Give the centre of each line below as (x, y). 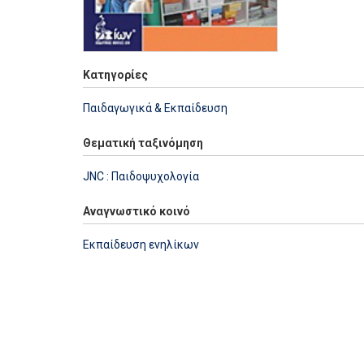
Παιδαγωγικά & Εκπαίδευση (155, 108)
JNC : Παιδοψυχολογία (141, 176)
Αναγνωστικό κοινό (136, 211)
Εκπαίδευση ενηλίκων (141, 244)
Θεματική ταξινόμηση (143, 143)
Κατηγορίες (115, 74)
